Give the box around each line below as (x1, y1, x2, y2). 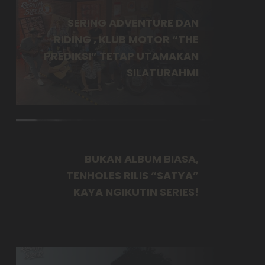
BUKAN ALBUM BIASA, (84, 151, 199, 166)
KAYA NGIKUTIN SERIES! (73, 184, 199, 199)
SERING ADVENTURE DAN (67, 15, 199, 30)
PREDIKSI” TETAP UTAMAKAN (43, 48, 199, 63)
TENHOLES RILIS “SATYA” (66, 167, 199, 183)
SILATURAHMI (126, 64, 199, 80)
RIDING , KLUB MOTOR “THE (53, 31, 199, 47)
